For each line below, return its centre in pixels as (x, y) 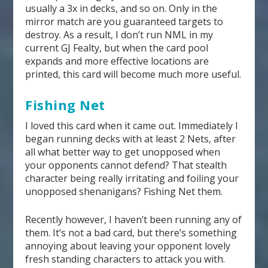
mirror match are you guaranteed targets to (124, 22)
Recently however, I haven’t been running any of (134, 220)
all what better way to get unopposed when (123, 152)
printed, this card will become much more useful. (133, 74)
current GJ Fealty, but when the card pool (117, 48)
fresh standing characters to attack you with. (125, 259)
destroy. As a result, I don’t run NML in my (119, 35)
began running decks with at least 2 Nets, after (131, 138)
